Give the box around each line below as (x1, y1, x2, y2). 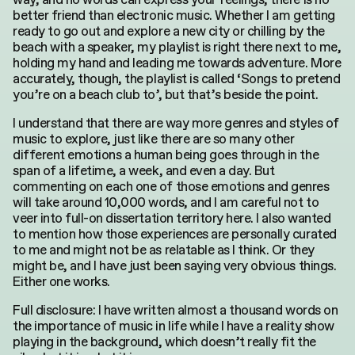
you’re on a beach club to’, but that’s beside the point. (13, 85, 319, 104)
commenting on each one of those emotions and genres (13, 177, 330, 196)
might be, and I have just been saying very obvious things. (13, 256, 337, 275)
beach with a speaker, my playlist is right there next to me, (13, 37, 342, 56)
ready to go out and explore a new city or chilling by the (13, 21, 325, 40)
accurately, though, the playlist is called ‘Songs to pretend (13, 69, 341, 88)
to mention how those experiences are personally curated (13, 224, 337, 243)
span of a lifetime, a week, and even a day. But (13, 161, 275, 180)
